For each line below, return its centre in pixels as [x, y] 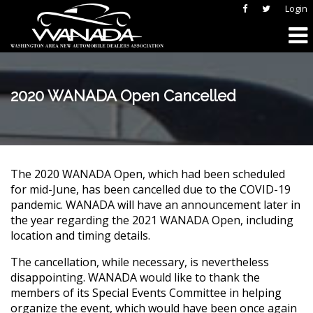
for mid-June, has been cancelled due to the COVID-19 [151, 189]
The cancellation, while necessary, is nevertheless [140, 262]
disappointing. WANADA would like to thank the [135, 277]
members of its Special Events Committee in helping [146, 293]
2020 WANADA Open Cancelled [123, 96]
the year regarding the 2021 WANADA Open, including [152, 220]
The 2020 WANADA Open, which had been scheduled [148, 174]
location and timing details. [80, 235]
